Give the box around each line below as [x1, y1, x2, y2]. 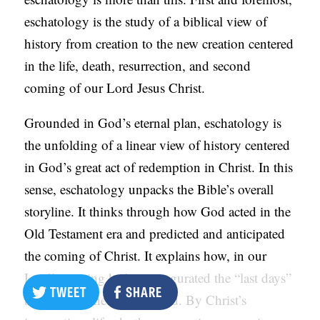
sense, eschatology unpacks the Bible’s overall [24, 180, 274, 199]
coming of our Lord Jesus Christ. [24, 79, 206, 97]
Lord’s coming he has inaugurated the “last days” [24, 269, 292, 287]
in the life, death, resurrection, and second [24, 56, 251, 75]
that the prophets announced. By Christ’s [24, 291, 247, 309]
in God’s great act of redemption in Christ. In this [24, 158, 294, 176]
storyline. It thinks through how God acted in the [24, 202, 291, 221]
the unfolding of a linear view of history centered [24, 136, 291, 154]
